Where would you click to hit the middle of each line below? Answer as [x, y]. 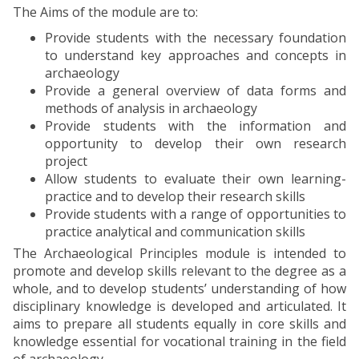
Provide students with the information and [196, 126]
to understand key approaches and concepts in [196, 55]
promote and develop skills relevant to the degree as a [179, 271]
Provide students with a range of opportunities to [196, 214]
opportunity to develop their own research [196, 143]
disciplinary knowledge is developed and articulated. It [179, 306]
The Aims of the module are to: [105, 12]
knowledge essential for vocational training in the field [179, 341]
